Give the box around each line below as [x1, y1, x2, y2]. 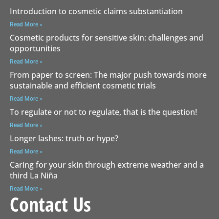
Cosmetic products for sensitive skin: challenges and [10, 32, 203, 43]
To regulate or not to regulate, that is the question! [10, 106, 197, 117]
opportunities [10, 43, 61, 54]
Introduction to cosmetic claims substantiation [10, 5, 183, 17]
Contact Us [10, 190, 91, 218]
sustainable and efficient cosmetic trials [10, 80, 156, 91]
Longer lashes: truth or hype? [10, 132, 118, 144]
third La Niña [10, 170, 58, 181]
